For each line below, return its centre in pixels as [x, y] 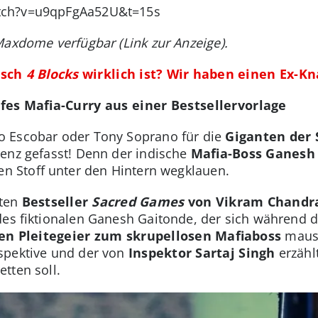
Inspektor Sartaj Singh [202, 253]
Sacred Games [138, 202]
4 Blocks [52, 74]
